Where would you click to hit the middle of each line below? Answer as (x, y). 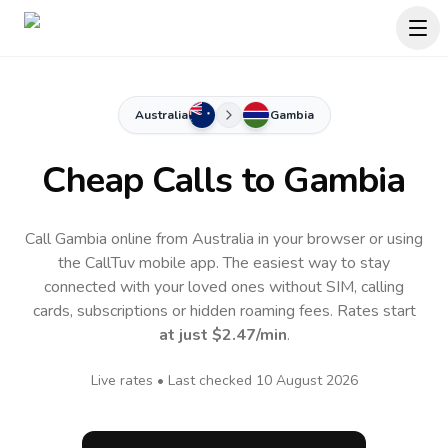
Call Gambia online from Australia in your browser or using (224, 239)
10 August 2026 (306, 380)
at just (185, 335)
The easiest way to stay (306, 263)
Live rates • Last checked (173, 380)
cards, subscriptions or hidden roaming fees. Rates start (224, 311)
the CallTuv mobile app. (140, 263)
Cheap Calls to (162, 180)
